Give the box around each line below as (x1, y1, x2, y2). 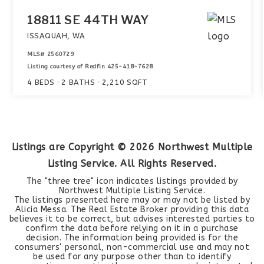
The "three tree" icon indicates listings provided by (26, 176, 238, 186)
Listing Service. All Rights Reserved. (47, 158, 217, 169)
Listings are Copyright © (11, 141, 130, 153)
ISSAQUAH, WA (27, 31, 85, 41)
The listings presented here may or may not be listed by (14, 195, 250, 205)
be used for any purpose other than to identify (33, 252, 231, 262)
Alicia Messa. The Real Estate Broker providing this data (15, 204, 249, 214)
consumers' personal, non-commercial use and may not (14, 242, 250, 252)
